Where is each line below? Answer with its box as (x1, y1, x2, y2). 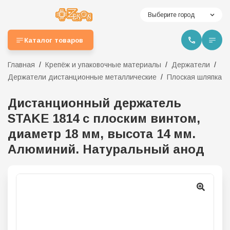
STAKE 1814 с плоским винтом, (8, 111, 200, 125)
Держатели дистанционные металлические (8, 73, 157, 81)
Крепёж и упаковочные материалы (45, 61, 161, 69)
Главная (8, 61, 35, 69)
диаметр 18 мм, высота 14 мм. (8, 127, 196, 141)
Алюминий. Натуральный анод (8, 142, 204, 156)
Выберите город (148, 11, 195, 18)
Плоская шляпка (167, 73, 222, 81)
